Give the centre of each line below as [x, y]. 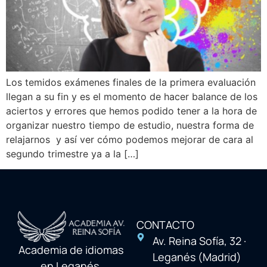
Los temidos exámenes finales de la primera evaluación [131, 82]
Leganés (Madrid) [197, 257]
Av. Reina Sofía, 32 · [200, 241]
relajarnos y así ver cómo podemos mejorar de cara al [130, 139]
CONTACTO [165, 225]
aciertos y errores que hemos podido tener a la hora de [131, 111]
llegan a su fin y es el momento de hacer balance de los [132, 96]
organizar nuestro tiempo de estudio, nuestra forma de [130, 125]
